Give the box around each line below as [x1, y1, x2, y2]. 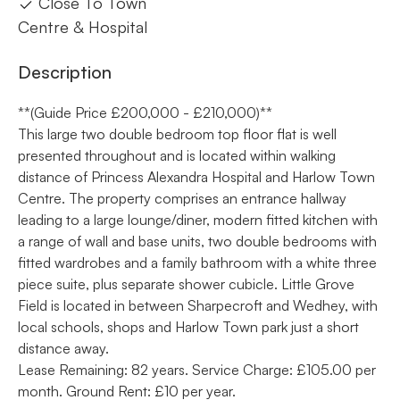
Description [18, 60, 112, 83]
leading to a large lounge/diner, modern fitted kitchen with [18, 210, 378, 229]
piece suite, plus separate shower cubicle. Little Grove [18, 274, 354, 293]
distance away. [18, 338, 109, 357]
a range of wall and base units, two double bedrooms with [18, 231, 377, 250]
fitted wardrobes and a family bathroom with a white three [18, 253, 377, 271]
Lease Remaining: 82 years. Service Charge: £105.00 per [18, 360, 376, 379]
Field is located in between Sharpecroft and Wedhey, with [18, 296, 378, 314]
